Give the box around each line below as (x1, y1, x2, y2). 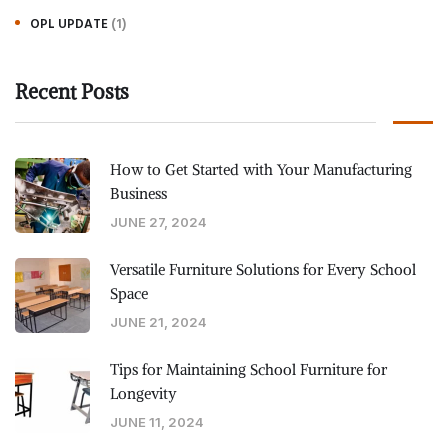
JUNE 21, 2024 (110, 313, 207, 330)
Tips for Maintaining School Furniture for (110, 359, 387, 379)
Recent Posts (15, 78, 129, 104)
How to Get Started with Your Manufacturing (110, 159, 412, 179)
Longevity (110, 383, 177, 403)
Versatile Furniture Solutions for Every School (110, 259, 416, 279)
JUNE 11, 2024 (110, 413, 204, 430)
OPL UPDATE (30, 12, 108, 33)
